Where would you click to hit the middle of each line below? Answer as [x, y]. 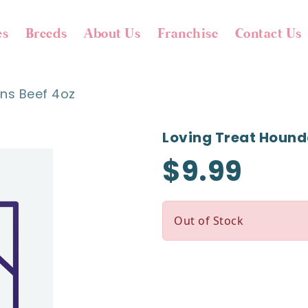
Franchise [188, 34]
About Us [112, 34]
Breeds [46, 34]
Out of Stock [209, 221]
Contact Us [268, 34]
